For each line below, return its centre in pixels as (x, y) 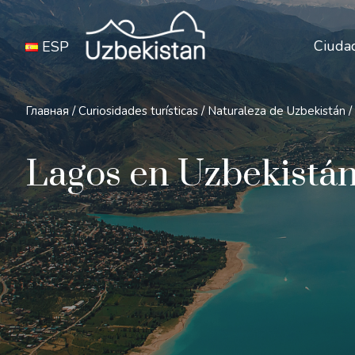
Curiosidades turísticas (138, 111)
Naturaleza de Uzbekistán (277, 111)
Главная (47, 111)
